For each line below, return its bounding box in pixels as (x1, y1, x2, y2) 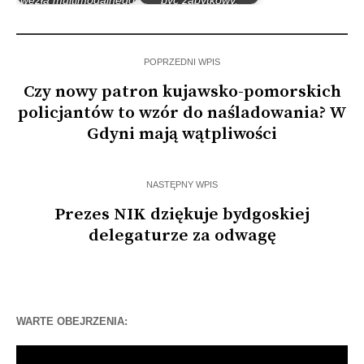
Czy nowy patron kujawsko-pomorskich (23, 80, 341, 102)
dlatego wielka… (157, 7, 241, 19)
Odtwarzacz (15, 345, 80, 360)
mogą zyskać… (37, 7, 117, 19)
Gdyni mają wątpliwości (87, 123, 277, 145)
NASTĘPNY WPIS (146, 179, 218, 189)
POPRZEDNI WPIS (144, 56, 220, 67)
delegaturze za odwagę (88, 224, 276, 246)
